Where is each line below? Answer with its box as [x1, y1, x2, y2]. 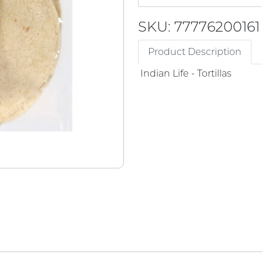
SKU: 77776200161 [138, 18, 260, 35]
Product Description [148, 46, 242, 57]
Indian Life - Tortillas [140, 67, 232, 79]
